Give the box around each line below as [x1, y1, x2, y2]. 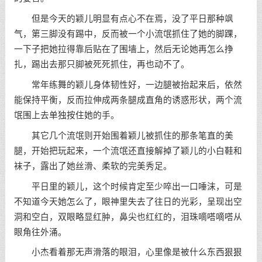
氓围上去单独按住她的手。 [13, 110, 119, 120]
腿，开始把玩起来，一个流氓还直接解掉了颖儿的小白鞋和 [13, 146, 242, 156]
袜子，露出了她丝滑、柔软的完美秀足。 [13, 161, 172, 171]
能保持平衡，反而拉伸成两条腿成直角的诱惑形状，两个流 [13, 95, 242, 105]
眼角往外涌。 [13, 227, 67, 237]
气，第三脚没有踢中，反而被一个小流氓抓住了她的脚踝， [13, 29, 242, 39]
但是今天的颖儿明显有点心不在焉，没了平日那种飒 [13, 14, 233, 24]
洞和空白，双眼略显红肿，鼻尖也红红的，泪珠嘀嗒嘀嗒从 [13, 212, 242, 222]
